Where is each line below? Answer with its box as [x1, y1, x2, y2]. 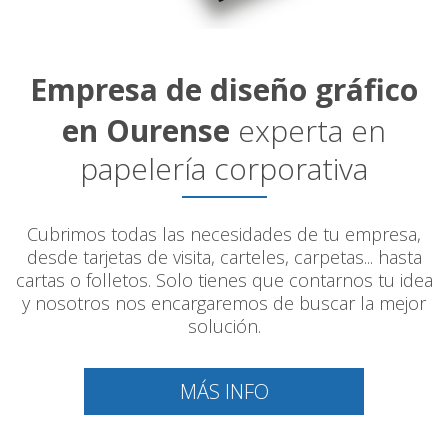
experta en [230, 110, 386, 152]
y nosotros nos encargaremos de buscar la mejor [22, 291, 426, 316]
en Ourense [62, 110, 230, 152]
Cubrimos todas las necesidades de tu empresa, [27, 222, 421, 247]
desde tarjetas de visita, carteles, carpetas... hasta [26, 245, 422, 270]
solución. [187, 314, 261, 339]
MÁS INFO [179, 378, 269, 406]
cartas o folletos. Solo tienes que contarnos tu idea [15, 268, 433, 293]
